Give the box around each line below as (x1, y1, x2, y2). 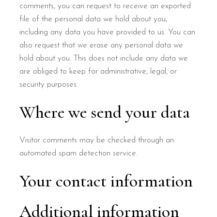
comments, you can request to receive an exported (19, 2, 191, 10)
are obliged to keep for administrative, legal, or (19, 67, 177, 76)
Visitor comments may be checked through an (19, 136, 174, 144)
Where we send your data (19, 102, 190, 123)
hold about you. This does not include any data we (19, 54, 188, 62)
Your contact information (19, 170, 193, 191)
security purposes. (19, 80, 78, 89)
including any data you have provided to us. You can (19, 28, 196, 36)
